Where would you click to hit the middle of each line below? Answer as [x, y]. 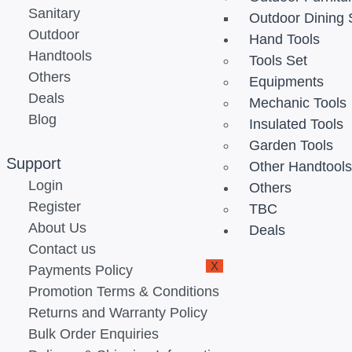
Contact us [62, 249]
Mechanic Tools [298, 103]
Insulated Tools [297, 124]
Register [54, 206]
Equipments [287, 82]
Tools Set [279, 60]
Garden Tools [291, 145]
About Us [57, 227]
